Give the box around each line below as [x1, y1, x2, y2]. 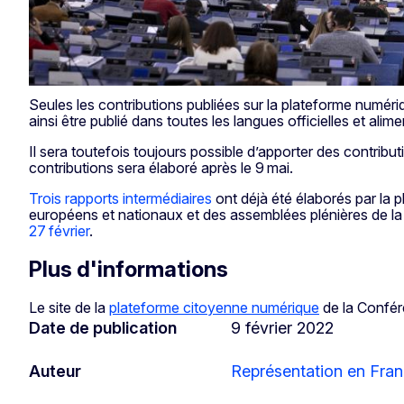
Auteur [29, 361, 81, 381]
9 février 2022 [231, 317, 334, 337]
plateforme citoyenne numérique [109, 298, 319, 317]
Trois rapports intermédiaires [29, 188, 212, 207]
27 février [29, 221, 89, 240]
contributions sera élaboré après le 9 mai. [29, 158, 297, 177]
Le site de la [29, 298, 109, 317]
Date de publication [29, 317, 177, 337]
